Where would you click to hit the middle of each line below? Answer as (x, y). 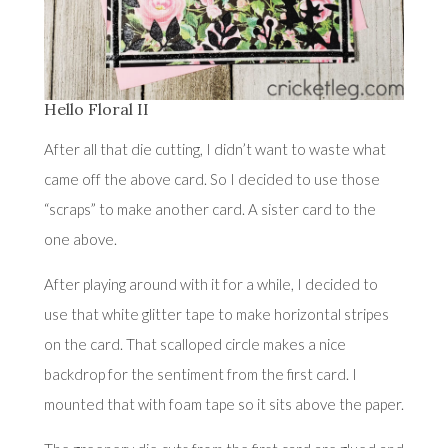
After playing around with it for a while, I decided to (210, 284)
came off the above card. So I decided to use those (211, 179)
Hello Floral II (96, 109)
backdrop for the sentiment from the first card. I (200, 374)
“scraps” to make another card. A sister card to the (209, 209)
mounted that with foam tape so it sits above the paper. (223, 404)
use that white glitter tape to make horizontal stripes (216, 314)
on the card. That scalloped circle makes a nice (194, 344)
